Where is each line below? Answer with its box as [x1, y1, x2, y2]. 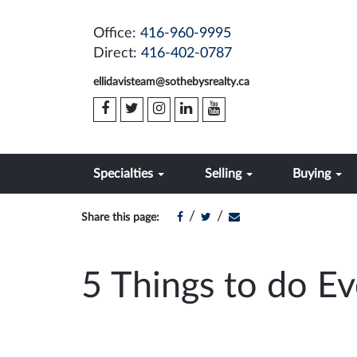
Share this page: [81, 212, 159, 223]
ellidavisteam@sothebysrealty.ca [93, 76, 249, 88]
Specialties [93, 167, 156, 180]
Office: [93, 26, 140, 41]
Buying [292, 167, 334, 180]
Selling [204, 167, 245, 180]
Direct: [93, 46, 141, 61]
